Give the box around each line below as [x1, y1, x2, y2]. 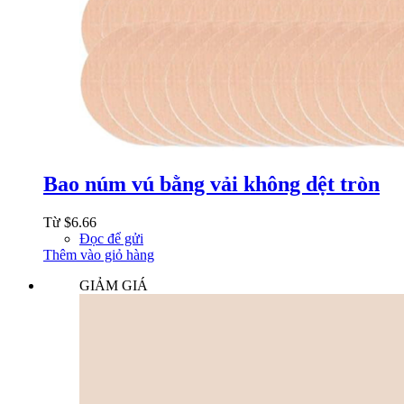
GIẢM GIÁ [79, 277, 148, 293]
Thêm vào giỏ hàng [43, 246, 154, 262]
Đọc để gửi [79, 230, 143, 246]
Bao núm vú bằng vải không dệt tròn [43, 172, 380, 197]
